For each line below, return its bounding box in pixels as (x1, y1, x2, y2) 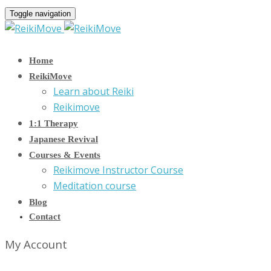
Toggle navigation (10, 9, 71, 18)
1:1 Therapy (29, 119, 78, 128)
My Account (5, 236, 67, 252)
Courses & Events (29, 150, 100, 160)
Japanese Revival (29, 134, 98, 144)
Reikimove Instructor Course (53, 163, 183, 177)
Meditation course (53, 179, 136, 192)
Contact (29, 212, 60, 221)
